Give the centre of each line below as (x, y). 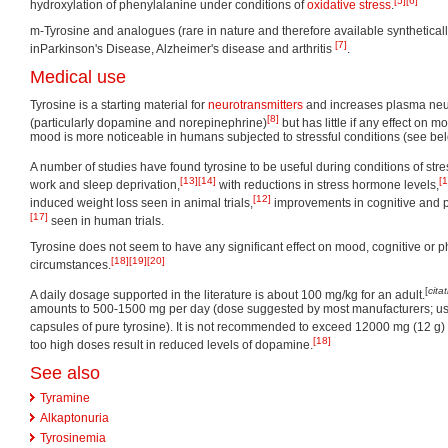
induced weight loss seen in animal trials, (141, 203)
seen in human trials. (106, 221)
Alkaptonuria (74, 418)
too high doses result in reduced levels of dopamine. (171, 345)
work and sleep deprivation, (105, 185)
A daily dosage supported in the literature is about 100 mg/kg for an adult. (227, 295)
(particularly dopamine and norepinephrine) (148, 123)
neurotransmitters (255, 105)
